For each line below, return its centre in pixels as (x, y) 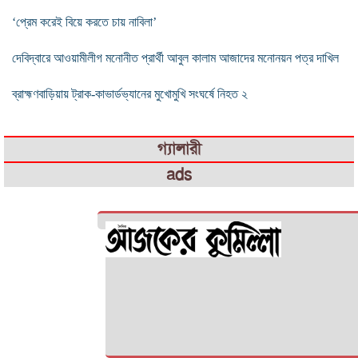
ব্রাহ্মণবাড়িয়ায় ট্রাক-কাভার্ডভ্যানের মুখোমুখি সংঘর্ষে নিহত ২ (130, 93)
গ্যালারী (179, 149)
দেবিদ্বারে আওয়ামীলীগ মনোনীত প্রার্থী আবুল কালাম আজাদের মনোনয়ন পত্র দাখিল (175, 58)
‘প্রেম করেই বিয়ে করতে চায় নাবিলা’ (84, 22)
